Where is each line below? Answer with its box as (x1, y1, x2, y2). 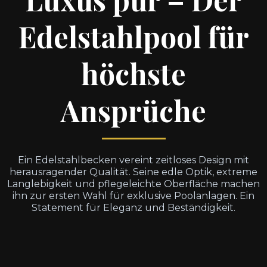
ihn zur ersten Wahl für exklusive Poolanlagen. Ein (13, 190, 254, 201)
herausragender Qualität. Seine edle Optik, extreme (10, 166, 257, 178)
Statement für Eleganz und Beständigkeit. (32, 202, 235, 213)
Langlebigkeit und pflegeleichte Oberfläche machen (7, 178, 260, 190)
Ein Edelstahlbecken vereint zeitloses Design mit (18, 154, 249, 166)
